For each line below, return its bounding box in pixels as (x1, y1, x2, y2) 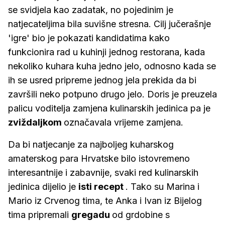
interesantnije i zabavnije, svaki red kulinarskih (8, 167, 198, 178)
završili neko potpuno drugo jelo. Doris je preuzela (8, 89, 217, 99)
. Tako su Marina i (126, 181, 199, 192)
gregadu (71, 209, 112, 220)
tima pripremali (8, 209, 71, 220)
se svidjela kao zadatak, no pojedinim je (8, 5, 173, 15)
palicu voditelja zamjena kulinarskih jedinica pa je (8, 103, 210, 114)
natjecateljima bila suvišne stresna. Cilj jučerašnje (8, 19, 211, 29)
